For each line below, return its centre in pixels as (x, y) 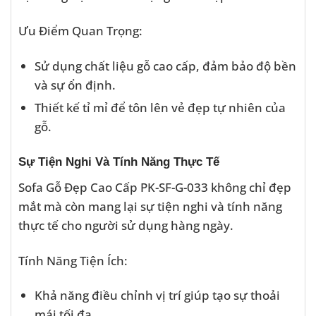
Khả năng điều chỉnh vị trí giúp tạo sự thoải (157, 295)
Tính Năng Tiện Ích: (73, 260)
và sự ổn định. (75, 84)
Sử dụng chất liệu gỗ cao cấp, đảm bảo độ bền (165, 65)
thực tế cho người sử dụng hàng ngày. (126, 225)
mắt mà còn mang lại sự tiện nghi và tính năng (150, 206)
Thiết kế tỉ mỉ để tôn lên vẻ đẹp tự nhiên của (160, 107)
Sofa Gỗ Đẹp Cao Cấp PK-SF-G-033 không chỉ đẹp (155, 187)
